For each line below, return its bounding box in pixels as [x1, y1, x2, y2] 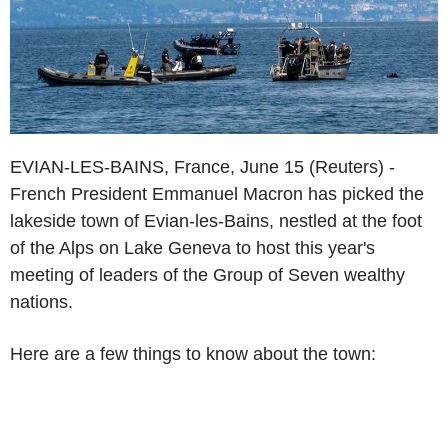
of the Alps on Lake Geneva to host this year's [10, 237, 375, 258]
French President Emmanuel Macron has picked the [10, 183, 424, 204]
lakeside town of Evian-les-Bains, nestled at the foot [10, 210, 422, 231]
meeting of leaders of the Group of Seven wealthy [10, 264, 405, 285]
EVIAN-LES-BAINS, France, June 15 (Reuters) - [10, 156, 395, 177]
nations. [10, 291, 73, 312]
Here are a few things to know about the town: [10, 343, 376, 364]
